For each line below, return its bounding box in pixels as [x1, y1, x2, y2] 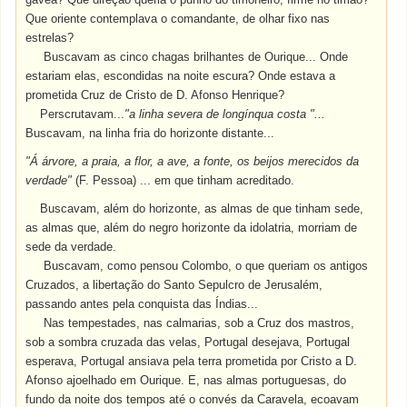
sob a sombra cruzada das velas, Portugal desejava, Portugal [25, 335, 351, 349]
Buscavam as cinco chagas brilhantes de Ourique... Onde [44, 50, 349, 64]
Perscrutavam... [25, 107, 125, 121]
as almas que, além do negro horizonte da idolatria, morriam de [25, 221, 358, 234]
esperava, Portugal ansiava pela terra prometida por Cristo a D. [25, 354, 358, 368]
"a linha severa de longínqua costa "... [124, 107, 326, 121]
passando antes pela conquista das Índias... [25, 297, 259, 311]
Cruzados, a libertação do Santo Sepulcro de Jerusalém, [25, 278, 323, 292]
